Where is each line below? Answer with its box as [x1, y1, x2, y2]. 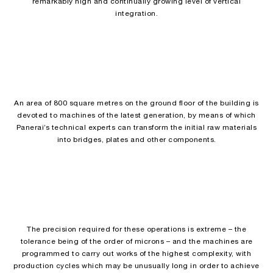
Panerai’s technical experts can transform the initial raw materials [16, 124, 257, 131]
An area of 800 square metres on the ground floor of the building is [14, 100, 259, 107]
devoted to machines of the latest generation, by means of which [17, 112, 256, 119]
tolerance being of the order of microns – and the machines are [20, 238, 253, 245]
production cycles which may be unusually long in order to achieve [13, 263, 260, 269]
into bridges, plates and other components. [57, 136, 216, 143]
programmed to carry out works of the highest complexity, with [21, 250, 252, 257]
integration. [115, 10, 158, 17]
